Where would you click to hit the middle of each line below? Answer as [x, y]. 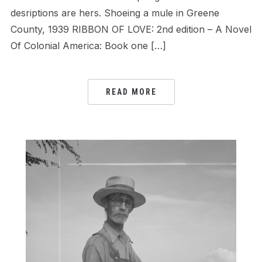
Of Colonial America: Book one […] [88, 46]
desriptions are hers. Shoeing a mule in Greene [115, 13]
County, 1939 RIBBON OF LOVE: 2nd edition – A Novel [131, 30]
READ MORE [131, 92]
